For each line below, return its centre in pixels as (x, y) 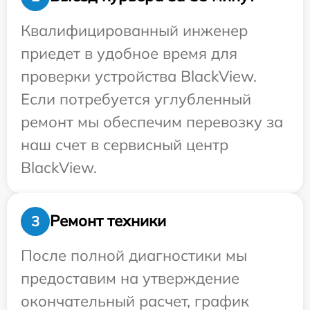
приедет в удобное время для (129, 53)
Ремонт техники (108, 221)
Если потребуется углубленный (136, 99)
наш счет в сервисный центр (125, 144)
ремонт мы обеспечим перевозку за (152, 121)
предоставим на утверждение (130, 278)
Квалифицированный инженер (134, 30)
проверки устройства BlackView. (139, 76)
